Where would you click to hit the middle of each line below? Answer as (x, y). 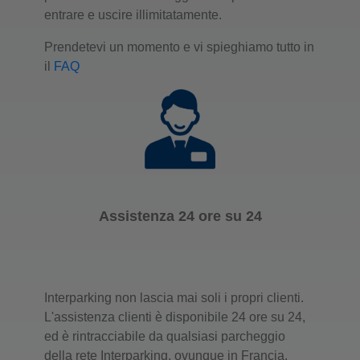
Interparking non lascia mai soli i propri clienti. (174, 297)
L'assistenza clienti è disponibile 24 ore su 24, (175, 317)
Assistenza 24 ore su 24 (180, 216)
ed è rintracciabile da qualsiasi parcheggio (165, 336)
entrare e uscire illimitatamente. (133, 14)
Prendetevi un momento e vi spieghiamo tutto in (179, 47)
